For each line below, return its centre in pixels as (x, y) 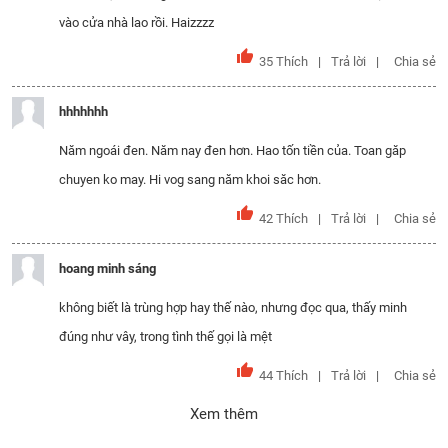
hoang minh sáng (107, 268)
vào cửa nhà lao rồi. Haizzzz (136, 22)
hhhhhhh (83, 111)
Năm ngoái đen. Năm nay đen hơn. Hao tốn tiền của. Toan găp (232, 150)
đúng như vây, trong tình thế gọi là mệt (165, 336)
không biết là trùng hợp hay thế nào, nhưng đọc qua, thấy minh (233, 307)
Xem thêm (224, 414)
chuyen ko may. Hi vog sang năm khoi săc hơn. (190, 179)
